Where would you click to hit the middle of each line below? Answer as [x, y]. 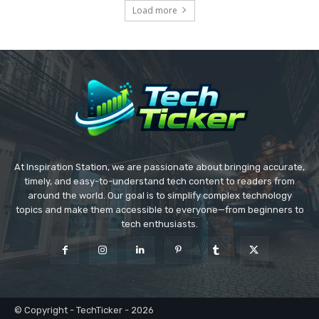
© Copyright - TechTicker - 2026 [84, 310]
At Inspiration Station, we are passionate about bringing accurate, [159, 167]
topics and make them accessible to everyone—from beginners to [159, 209]
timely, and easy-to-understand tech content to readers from [159, 181]
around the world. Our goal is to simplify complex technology [159, 195]
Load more [155, 10]
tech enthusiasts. [159, 224]
